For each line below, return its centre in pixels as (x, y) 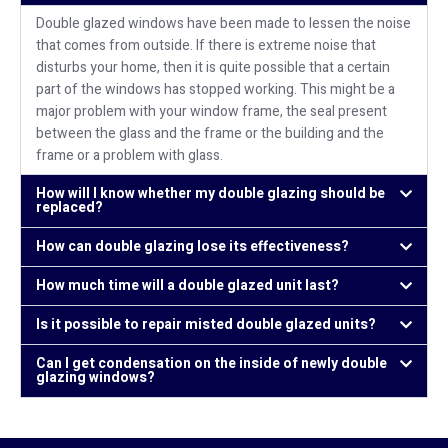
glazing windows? (95, 378)
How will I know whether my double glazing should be (210, 194)
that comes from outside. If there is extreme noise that (206, 46)
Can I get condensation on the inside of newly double (211, 364)
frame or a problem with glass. (129, 156)
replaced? (69, 208)
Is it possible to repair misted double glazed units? (206, 325)
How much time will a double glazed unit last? (187, 286)
